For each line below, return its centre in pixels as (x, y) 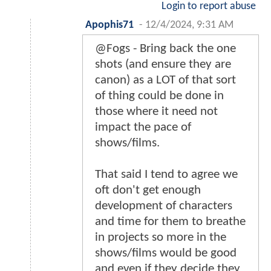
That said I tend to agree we (166, 174)
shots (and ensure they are (163, 64)
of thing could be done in (159, 96)
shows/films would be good (166, 253)
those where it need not (156, 111)
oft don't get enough (148, 190)
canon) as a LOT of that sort (165, 80)
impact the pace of (143, 127)
